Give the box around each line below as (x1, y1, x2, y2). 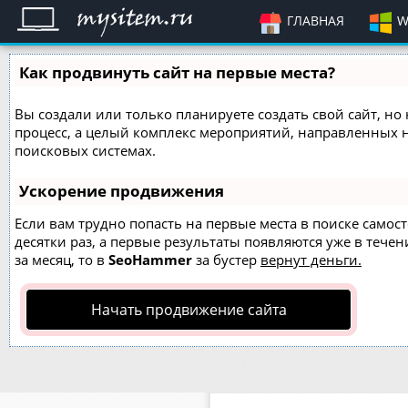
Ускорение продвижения (19, 180, 224, 201)
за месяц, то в (15, 250, 108, 269)
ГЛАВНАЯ (287, 12, 344, 29)
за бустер (192, 250, 260, 269)
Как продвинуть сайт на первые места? (19, 62, 335, 83)
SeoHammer (108, 250, 192, 269)
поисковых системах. (15, 141, 156, 159)
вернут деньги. (260, 250, 362, 269)
